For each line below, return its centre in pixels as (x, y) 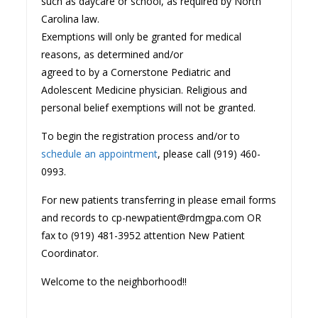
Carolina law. (71, 18)
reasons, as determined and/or (113, 54)
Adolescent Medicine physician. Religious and (144, 89)
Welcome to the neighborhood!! (114, 281)
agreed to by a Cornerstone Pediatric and (136, 72)
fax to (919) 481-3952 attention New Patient (143, 235)
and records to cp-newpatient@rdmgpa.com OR (152, 217)
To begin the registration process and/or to (141, 136)
